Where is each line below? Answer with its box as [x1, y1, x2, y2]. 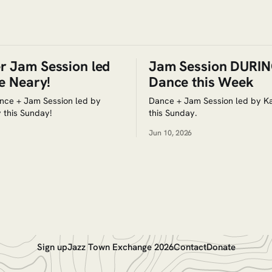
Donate [206, 241, 236, 254]
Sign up [36, 241, 67, 254]
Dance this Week [149, 72, 254, 91]
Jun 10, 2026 [149, 127, 192, 138]
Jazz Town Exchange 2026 [67, 241, 174, 254]
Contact [173, 241, 206, 254]
